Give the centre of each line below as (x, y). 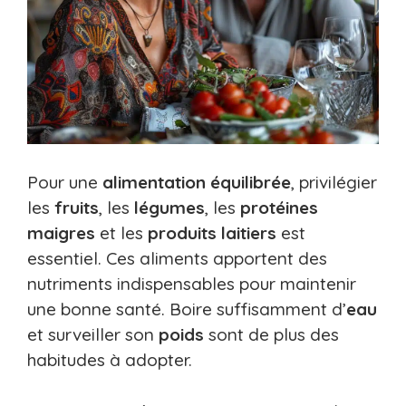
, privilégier (334, 183)
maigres (61, 233)
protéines (279, 208)
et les (121, 233)
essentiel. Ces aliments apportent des (177, 259)
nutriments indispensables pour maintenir (192, 284)
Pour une (65, 183)
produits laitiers (212, 233)
